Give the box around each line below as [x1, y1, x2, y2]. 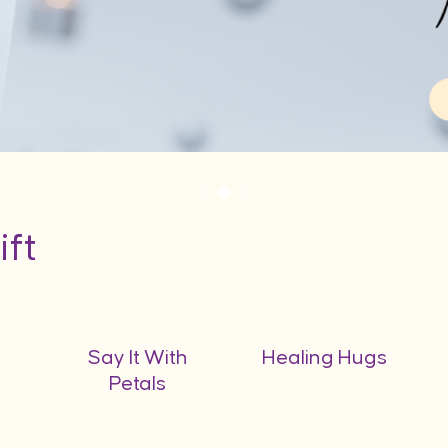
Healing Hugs [261, 347, 387, 368]
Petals [109, 373, 167, 394]
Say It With [87, 347, 188, 368]
